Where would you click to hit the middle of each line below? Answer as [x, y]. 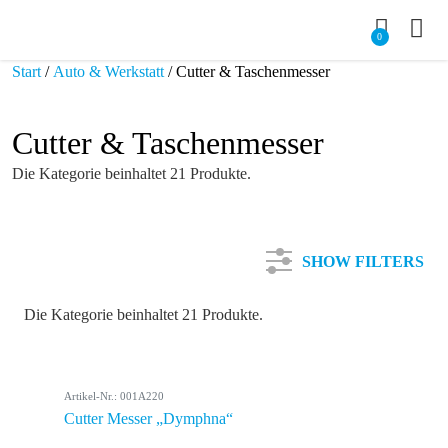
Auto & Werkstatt [108, 71]
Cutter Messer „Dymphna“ [148, 418]
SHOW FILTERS [363, 261]
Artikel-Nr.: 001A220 [114, 396]
